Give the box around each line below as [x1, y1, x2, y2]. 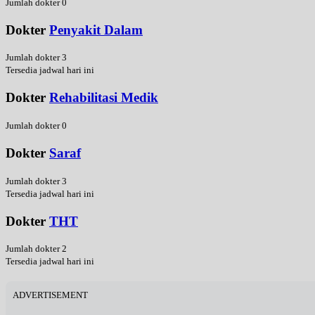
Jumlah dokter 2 [6, 243, 67, 255]
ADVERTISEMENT [13, 290, 88, 301]
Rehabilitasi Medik [49, 90, 158, 105]
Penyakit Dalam [49, 22, 143, 37]
